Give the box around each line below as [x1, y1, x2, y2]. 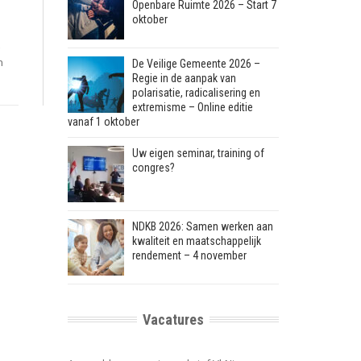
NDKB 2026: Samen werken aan [131, 219, 273, 233]
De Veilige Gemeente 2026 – [131, 56, 260, 70]
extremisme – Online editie [131, 100, 253, 114]
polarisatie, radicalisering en [131, 85, 260, 99]
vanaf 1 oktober [67, 114, 139, 128]
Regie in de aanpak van [131, 71, 236, 85]
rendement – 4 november [131, 248, 247, 262]
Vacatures [142, 310, 204, 328]
